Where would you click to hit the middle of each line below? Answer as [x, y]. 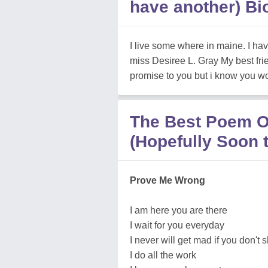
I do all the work [163, 255]
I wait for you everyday [177, 225]
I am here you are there [179, 210]
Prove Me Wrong [167, 180]
